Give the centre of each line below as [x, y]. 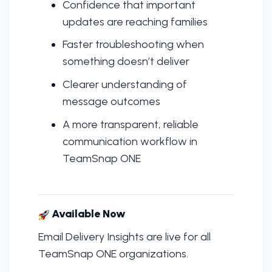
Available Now [87, 214]
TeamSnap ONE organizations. [113, 253]
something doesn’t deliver [126, 62]
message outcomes [111, 101]
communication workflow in [130, 141]
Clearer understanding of [125, 84]
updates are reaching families [135, 22]
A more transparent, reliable [131, 124]
